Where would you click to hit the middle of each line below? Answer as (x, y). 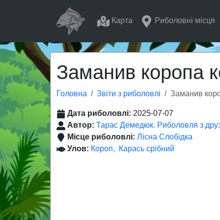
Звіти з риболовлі (129, 94)
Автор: (82, 125)
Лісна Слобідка (165, 137)
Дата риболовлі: (100, 113)
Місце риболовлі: (102, 137)
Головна (72, 94)
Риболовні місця (184, 21)
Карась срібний (147, 149)
